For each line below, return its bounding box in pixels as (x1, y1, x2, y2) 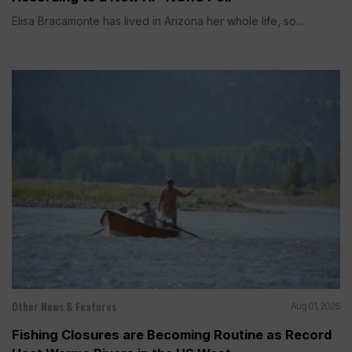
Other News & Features (12, 298, 116, 315)
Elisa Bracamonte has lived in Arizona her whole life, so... (12, 14, 303, 28)
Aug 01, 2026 (291, 300, 340, 313)
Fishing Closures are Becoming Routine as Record (12, 327, 332, 343)
